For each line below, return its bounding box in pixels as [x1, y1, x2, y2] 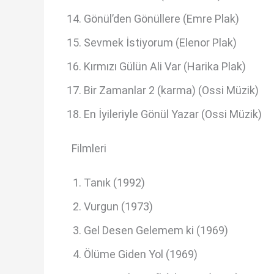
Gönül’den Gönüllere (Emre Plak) [84, 12, 239, 25]
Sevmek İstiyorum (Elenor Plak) [84, 35, 237, 49]
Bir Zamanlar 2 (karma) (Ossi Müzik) [84, 83, 259, 97]
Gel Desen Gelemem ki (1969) [84, 223, 228, 237]
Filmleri [72, 141, 106, 155]
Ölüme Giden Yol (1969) [84, 247, 198, 261]
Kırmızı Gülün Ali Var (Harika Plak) [84, 59, 246, 73]
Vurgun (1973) [84, 199, 153, 213]
